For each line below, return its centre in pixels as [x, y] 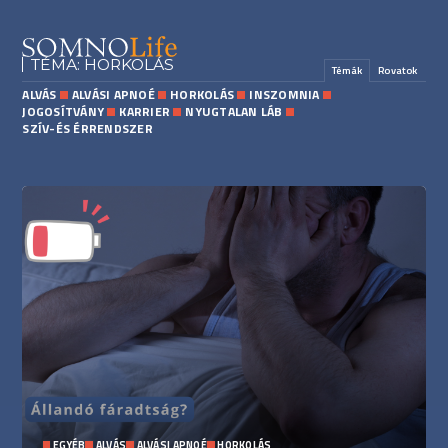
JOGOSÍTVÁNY [63, 112]
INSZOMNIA [284, 95]
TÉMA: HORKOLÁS [103, 64]
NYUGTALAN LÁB [234, 112]
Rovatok [398, 69]
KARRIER [145, 112]
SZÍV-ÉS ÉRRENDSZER [87, 129]
